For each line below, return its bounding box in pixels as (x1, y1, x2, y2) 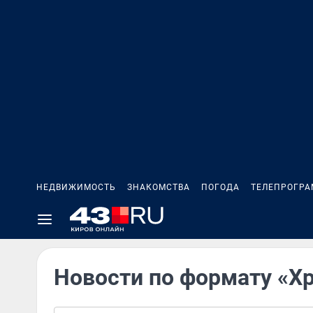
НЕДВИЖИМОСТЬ (36, 182, 116, 192)
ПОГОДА (201, 182, 240, 192)
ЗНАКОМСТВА (127, 182, 190, 192)
